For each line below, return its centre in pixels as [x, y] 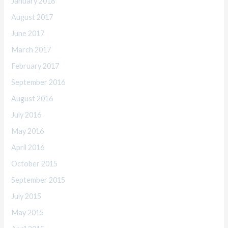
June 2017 [28, 34]
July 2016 [26, 115]
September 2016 [38, 82]
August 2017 [32, 17]
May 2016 [28, 131]
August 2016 [32, 99]
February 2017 [35, 66]
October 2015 [35, 163]
